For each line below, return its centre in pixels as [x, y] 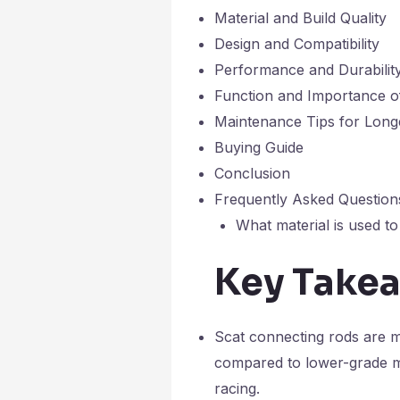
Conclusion [252, 173]
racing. [237, 388]
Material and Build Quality [300, 17]
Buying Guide [259, 147]
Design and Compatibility [297, 43]
